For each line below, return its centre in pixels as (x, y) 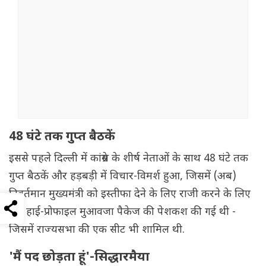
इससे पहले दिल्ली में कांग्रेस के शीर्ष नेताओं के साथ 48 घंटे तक (129, 159)
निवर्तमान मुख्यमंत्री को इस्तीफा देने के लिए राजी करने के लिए (130, 195)
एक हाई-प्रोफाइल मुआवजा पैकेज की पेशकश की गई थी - (122, 213)
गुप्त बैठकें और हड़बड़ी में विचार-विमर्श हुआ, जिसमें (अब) (123, 177)
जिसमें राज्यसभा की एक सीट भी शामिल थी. (97, 230)
